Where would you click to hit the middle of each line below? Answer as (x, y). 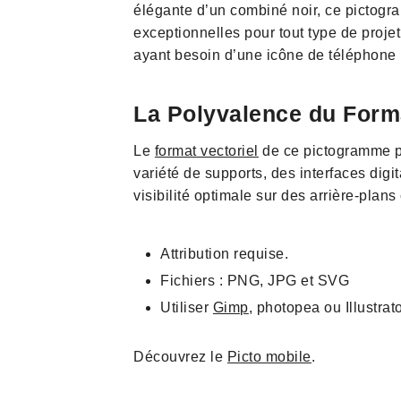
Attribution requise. (225, 254)
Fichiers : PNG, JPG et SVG (255, 281)
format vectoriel (206, 151)
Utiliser (187, 307)
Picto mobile (269, 357)
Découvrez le (180, 357)
